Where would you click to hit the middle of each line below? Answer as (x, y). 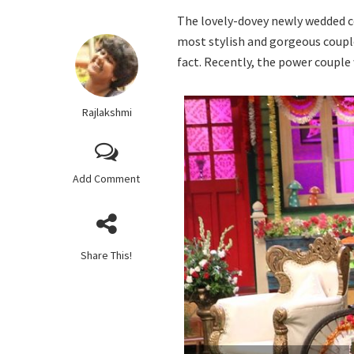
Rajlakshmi (106, 112)
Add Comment (107, 179)
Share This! (107, 255)
